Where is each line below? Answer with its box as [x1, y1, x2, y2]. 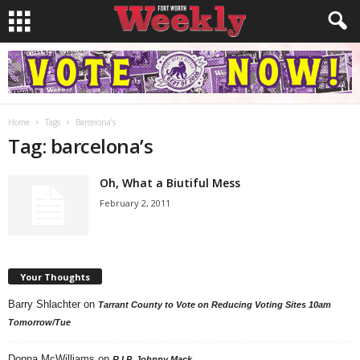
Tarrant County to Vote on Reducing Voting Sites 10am [98, 299, 331, 309]
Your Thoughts [20, 270, 90, 283]
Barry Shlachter [8, 297, 80, 310]
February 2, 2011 [100, 197, 170, 209]
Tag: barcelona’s [8, 133, 153, 159]
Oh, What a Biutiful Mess [100, 175, 240, 190]
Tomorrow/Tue [8, 317, 71, 327]
